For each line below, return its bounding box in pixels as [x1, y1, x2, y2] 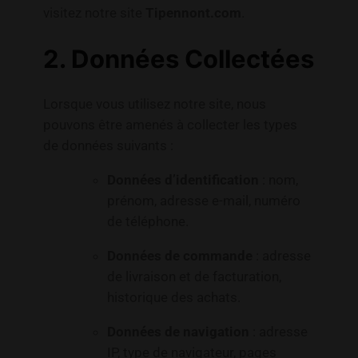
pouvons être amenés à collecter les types [42, 117, 297, 133]
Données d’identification [106, 172, 259, 189]
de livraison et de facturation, [106, 268, 281, 284]
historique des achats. [106, 288, 241, 305]
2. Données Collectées [42, 43, 314, 74]
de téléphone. [106, 213, 189, 230]
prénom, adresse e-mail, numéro [106, 193, 300, 209]
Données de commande [106, 247, 253, 264]
